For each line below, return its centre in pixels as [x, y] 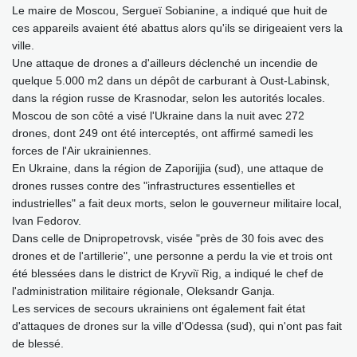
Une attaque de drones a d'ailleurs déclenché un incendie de [165, 63]
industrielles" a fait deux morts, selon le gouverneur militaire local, [177, 204]
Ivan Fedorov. [47, 221]
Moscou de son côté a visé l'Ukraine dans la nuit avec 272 [158, 116]
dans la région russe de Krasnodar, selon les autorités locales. [169, 98]
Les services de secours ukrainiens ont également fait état [159, 309]
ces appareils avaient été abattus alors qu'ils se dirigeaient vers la [177, 28]
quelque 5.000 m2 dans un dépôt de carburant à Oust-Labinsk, [171, 81]
